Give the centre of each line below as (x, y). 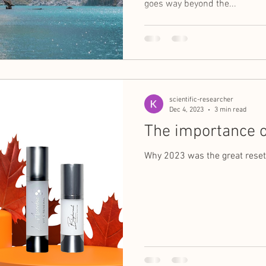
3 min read (230, 110)
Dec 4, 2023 (186, 110)
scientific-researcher (201, 100)
